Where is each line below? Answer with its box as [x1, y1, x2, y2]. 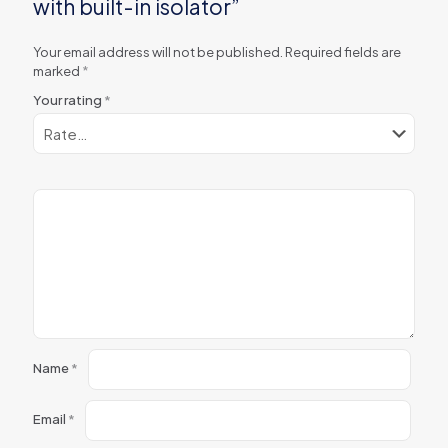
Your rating [33, 92, 104, 108]
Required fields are [285, 44, 401, 60]
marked [33, 63, 82, 79]
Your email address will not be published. [33, 44, 283, 60]
